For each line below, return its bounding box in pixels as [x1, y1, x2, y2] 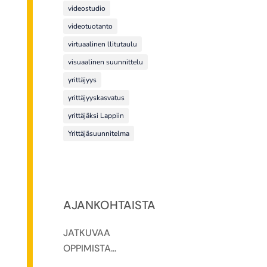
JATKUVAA [63, 226, 111, 239]
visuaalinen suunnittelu [68, 57, 144, 67]
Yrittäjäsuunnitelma [68, 129, 130, 139]
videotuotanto [68, 21, 113, 32]
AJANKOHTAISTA [63, 197, 156, 213]
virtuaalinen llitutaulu [68, 39, 138, 49]
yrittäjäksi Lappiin [68, 111, 125, 121]
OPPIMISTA [63, 241, 111, 254]
